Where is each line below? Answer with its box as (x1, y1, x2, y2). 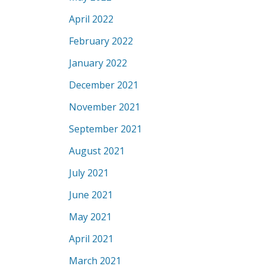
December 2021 (69, 78, 138, 91)
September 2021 (69, 122, 142, 135)
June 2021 (69, 188, 113, 201)
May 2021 (69, 210, 112, 223)
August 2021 (69, 144, 125, 157)
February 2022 (69, 34, 133, 47)
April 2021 (69, 232, 113, 245)
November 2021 (69, 100, 140, 113)
